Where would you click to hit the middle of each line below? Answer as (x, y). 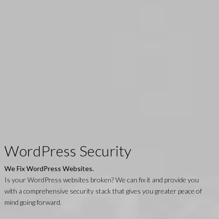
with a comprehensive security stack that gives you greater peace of (103, 191)
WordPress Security (68, 150)
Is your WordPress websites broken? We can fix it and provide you (101, 179)
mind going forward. (33, 202)
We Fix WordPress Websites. (49, 168)
